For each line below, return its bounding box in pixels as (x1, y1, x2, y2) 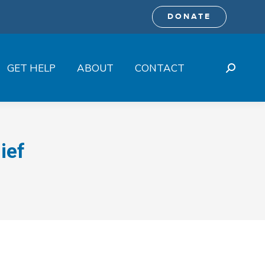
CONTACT (135, 62, 185, 74)
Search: (225, 62, 256, 75)
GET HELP (7, 62, 56, 74)
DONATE (167, 11, 211, 22)
